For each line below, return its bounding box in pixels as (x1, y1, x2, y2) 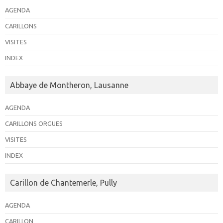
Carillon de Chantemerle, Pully (10, 178, 117, 188)
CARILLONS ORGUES (5, 120, 63, 127)
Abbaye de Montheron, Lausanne (10, 81, 128, 90)
